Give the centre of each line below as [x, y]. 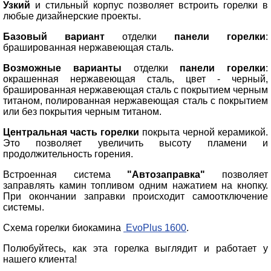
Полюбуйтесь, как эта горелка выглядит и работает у [135, 248]
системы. [26, 207]
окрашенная [37, 79]
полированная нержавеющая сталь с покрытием [157, 100]
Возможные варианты [62, 68]
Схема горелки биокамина [63, 227]
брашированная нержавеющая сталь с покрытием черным [135, 90]
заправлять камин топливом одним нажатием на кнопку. [135, 185]
